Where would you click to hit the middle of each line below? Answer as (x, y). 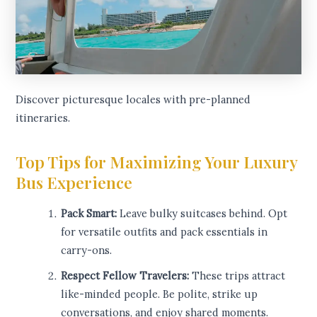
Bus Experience (74, 183)
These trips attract (237, 276)
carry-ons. (87, 250)
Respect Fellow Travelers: (125, 276)
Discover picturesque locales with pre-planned (133, 100)
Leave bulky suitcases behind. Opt (202, 214)
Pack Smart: (89, 214)
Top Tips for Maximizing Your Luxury (157, 162)
